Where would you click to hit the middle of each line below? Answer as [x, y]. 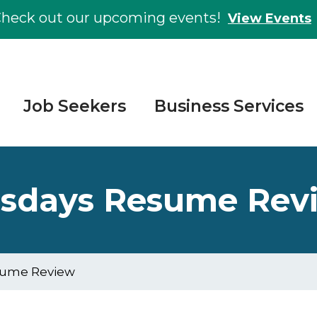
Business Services [229, 106]
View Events [270, 18]
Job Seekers [75, 106]
